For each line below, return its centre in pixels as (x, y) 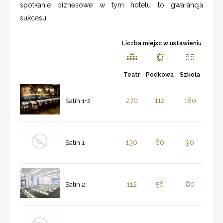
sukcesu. (34, 18)
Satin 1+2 (78, 101)
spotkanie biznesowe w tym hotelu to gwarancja (111, 5)
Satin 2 (75, 185)
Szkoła (190, 75)
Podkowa (160, 75)
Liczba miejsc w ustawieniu (162, 44)
